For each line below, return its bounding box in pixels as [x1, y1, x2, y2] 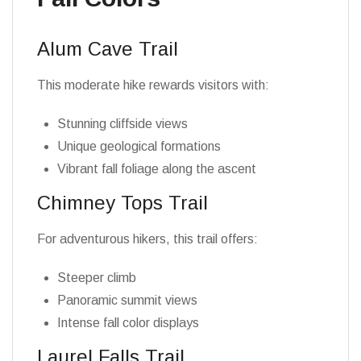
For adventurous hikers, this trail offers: [37, 232, 258, 246]
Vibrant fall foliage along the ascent [57, 162, 256, 176]
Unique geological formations [57, 139, 221, 153]
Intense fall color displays [57, 316, 199, 330]
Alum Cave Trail [37, 38, 178, 60]
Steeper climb [57, 271, 136, 284]
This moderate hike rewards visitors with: [37, 78, 269, 92]
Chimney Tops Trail [37, 192, 208, 214]
